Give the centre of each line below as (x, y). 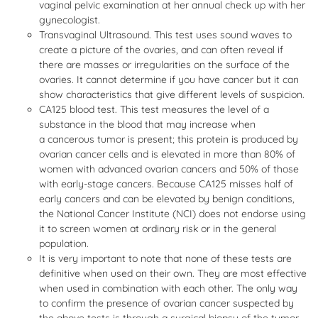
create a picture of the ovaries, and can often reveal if (161, 50)
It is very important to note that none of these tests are (165, 258)
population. (64, 243)
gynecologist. (70, 20)
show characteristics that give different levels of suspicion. (172, 94)
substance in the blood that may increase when (147, 124)
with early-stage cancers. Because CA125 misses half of (166, 184)
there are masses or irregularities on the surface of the (164, 65)
